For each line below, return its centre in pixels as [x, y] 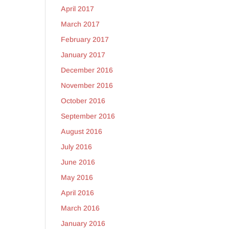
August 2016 [82, 131]
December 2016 [87, 70]
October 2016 [83, 101]
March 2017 [81, 24]
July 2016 [77, 147]
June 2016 [78, 162]
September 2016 [88, 116]
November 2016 [87, 85]
